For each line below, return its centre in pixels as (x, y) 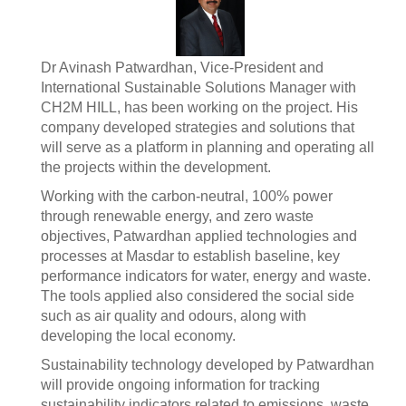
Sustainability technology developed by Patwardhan (208, 365)
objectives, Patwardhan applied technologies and (199, 237)
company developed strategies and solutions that (198, 128)
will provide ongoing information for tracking (180, 385)
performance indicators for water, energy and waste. (206, 276)
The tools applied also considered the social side (198, 296)
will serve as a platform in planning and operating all (208, 148)
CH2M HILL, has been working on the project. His (199, 108)
